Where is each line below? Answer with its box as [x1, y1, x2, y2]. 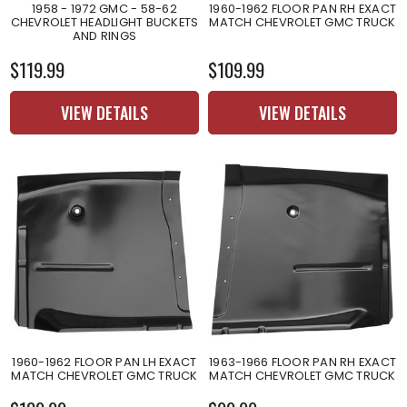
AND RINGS [72, 26, 137, 45]
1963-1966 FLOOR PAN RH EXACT [209, 352, 396, 371]
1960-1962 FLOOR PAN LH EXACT [12, 352, 197, 371]
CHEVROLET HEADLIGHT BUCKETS [10, 13, 199, 31]
